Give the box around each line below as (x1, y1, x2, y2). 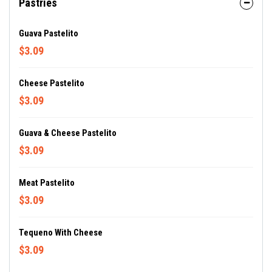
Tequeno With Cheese (19, 227, 103, 238)
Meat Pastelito (19, 177, 75, 188)
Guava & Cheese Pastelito (19, 127, 117, 138)
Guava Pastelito (19, 28, 78, 39)
